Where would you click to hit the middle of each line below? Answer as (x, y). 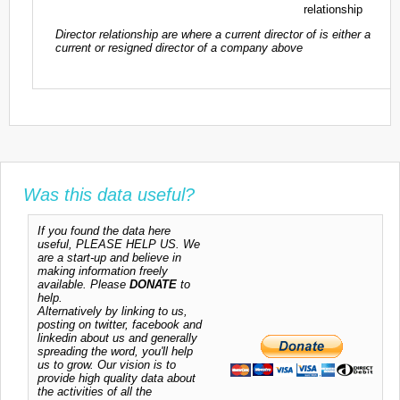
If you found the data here (104, 231)
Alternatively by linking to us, (112, 312)
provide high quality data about (117, 379)
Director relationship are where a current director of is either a (213, 34)
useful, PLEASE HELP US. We (119, 245)
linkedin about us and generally (117, 338)
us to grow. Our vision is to (107, 365)
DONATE (153, 285)
